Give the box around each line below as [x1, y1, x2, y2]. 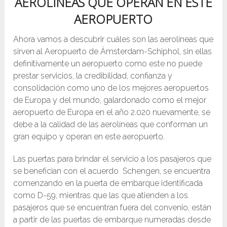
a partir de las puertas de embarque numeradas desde [13, 215, 211, 225]
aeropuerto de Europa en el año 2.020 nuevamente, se [13, 107, 211, 118]
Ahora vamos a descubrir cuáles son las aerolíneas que [13, 34, 214, 45]
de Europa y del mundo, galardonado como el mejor [13, 95, 207, 105]
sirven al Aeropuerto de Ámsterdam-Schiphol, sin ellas [13, 47, 212, 57]
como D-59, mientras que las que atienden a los [13, 191, 188, 201]
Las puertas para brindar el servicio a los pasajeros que [13, 154, 212, 164]
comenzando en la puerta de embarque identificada [13, 178, 203, 188]
